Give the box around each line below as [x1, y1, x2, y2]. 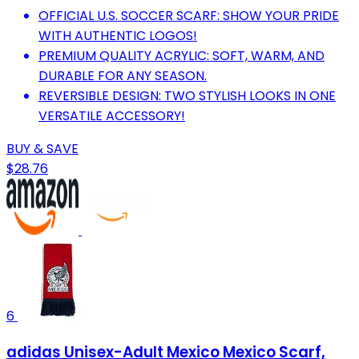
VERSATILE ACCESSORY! [38, 106, 185, 125]
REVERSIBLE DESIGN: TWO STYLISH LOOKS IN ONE [38, 86, 336, 105]
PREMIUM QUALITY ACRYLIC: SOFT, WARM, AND [38, 46, 325, 65]
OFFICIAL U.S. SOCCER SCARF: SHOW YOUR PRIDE [38, 6, 339, 25]
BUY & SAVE [6, 139, 79, 158]
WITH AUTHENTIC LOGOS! [38, 26, 197, 45]
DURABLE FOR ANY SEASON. [38, 66, 207, 85]
